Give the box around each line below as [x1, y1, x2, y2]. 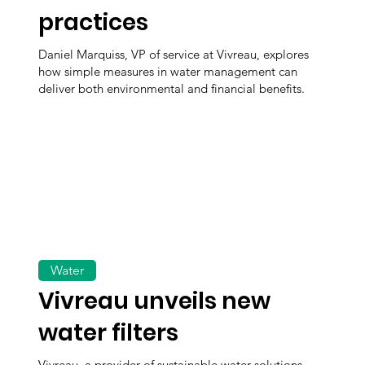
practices [38, 7, 149, 39]
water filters [38, 316, 179, 349]
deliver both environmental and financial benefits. [38, 80, 306, 96]
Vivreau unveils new [38, 284, 271, 317]
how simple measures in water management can [38, 63, 298, 79]
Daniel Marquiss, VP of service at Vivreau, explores [38, 46, 310, 62]
